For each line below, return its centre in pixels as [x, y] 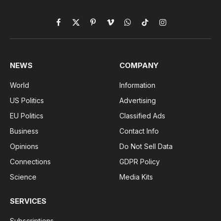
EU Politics [27, 116]
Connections [30, 162]
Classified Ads [142, 116]
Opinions [24, 147]
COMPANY [139, 66]
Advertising [138, 101]
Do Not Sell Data [146, 147]
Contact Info [139, 131]
